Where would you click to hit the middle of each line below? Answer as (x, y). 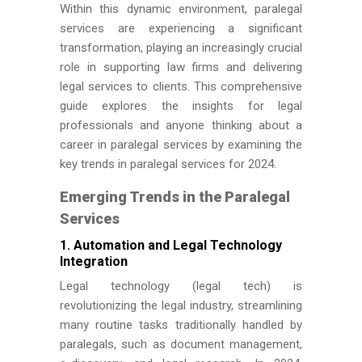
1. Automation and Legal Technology (171, 245)
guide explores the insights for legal (181, 106)
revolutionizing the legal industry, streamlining (181, 305)
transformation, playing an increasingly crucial (181, 48)
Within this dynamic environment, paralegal (181, 9)
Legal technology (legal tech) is (181, 286)
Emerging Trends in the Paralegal (175, 197)
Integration (94, 261)
